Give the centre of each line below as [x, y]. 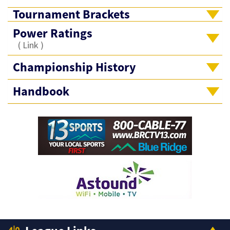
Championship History [74, 67]
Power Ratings [53, 33]
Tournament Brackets [71, 14]
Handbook [41, 91]
